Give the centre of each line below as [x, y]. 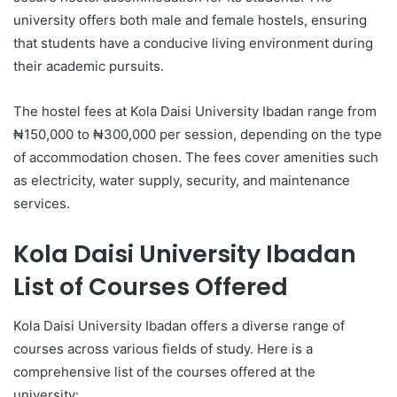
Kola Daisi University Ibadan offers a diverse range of [179, 326]
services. [42, 203]
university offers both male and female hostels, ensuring [190, 19]
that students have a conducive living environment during [193, 43]
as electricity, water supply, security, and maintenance [182, 180]
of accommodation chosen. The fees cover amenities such [196, 157]
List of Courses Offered [151, 286]
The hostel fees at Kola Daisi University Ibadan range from [195, 111]
